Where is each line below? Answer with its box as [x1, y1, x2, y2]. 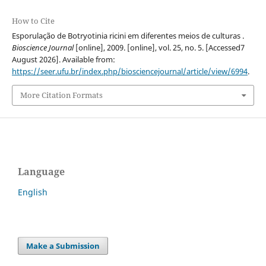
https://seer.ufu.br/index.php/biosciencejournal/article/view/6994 [11, 66, 248, 77]
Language [18, 164, 65, 178]
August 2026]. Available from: [11, 54, 115, 65]
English [18, 186, 47, 198]
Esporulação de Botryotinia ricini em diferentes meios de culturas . [11, 30, 244, 42]
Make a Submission [26, 240, 100, 251]
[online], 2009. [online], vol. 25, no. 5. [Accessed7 [73, 42, 245, 53]
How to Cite [11, 15, 55, 27]
